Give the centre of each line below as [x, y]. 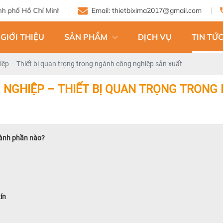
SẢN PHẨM [87, 37]
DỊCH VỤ [155, 37]
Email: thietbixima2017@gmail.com [147, 10]
